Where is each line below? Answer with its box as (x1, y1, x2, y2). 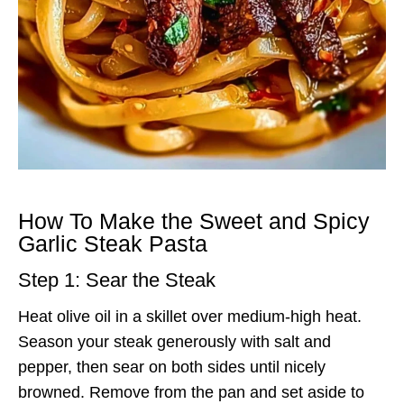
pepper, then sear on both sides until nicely (18, 357, 326, 376)
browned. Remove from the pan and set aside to (18, 382, 364, 401)
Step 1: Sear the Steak (18, 268, 216, 291)
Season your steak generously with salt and (18, 332, 331, 351)
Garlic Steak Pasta (18, 231, 207, 257)
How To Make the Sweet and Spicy (18, 208, 370, 234)
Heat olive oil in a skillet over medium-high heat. (18, 307, 362, 326)
